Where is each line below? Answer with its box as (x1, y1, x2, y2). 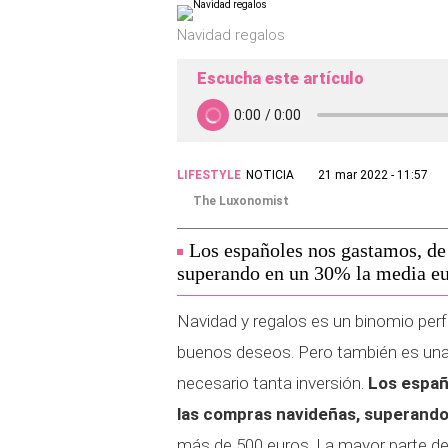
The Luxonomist (193, 194, 289, 208)
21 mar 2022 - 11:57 (318, 168, 428, 182)
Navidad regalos (177, 26, 285, 44)
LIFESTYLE (177, 168, 241, 182)
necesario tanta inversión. (177, 373, 364, 393)
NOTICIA (246, 168, 294, 182)
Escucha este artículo (197, 69, 364, 88)
